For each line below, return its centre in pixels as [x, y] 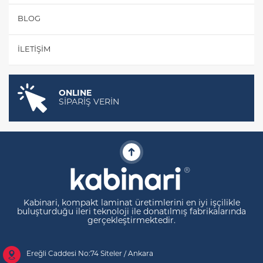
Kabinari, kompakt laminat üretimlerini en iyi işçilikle [131, 203]
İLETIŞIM [34, 49]
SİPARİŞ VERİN [89, 102]
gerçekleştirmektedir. [131, 221]
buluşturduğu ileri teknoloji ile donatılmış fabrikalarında [131, 212]
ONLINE [75, 93]
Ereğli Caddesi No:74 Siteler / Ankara [90, 254]
